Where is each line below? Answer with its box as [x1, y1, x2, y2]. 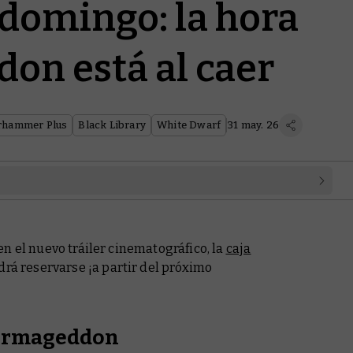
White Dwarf [156, 119, 221, 131]
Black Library [78, 119, 146, 131]
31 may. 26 [227, 119, 280, 131]
